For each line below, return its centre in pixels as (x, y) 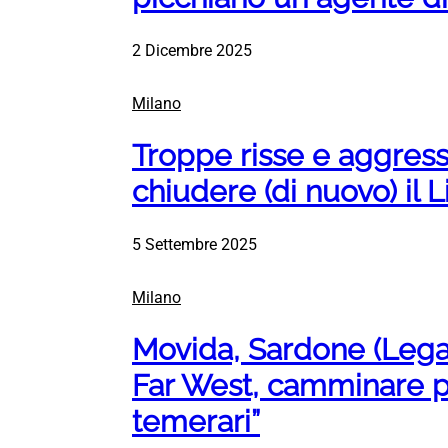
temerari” (196, 422)
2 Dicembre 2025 (192, 51)
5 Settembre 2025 (194, 245)
